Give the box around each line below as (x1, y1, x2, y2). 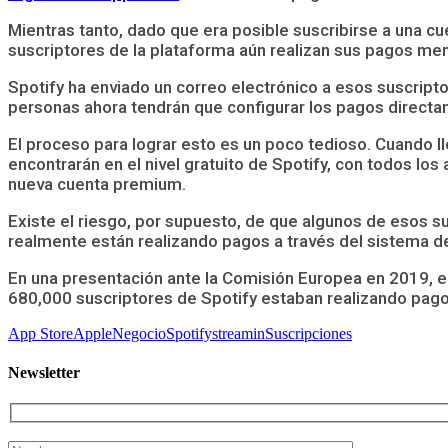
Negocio (112, 324, 166, 342)
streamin (212, 324, 265, 342)
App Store (8, 324, 73, 342)
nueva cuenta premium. (8, 173, 186, 194)
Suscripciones (265, 324, 352, 342)
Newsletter (8, 364, 80, 382)
